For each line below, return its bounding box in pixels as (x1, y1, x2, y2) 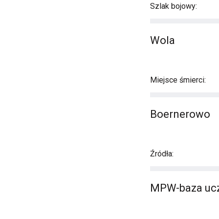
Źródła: (150, 149, 174, 158)
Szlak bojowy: (150, 1, 197, 11)
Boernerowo (150, 108, 210, 120)
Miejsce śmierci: (150, 75, 206, 85)
